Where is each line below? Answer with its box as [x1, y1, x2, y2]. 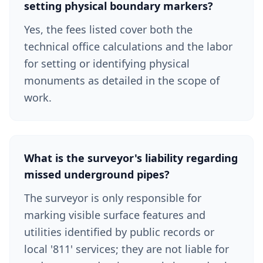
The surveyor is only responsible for [24, 191, 201, 205]
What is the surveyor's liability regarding [24, 151, 238, 165]
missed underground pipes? [24, 167, 170, 181]
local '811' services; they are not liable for [24, 242, 229, 256]
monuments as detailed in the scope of [24, 73, 220, 87]
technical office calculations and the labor [24, 39, 232, 53]
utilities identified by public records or [24, 225, 214, 239]
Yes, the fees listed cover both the [24, 22, 193, 36]
